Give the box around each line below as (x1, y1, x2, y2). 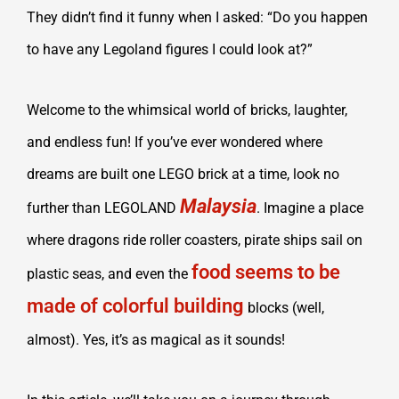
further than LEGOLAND (27, 199, 180, 217)
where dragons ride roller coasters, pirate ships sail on (27, 232, 362, 249)
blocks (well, (244, 299, 324, 317)
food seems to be (191, 261, 340, 284)
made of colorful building (27, 295, 244, 318)
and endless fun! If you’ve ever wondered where (27, 134, 322, 151)
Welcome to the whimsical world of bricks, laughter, (27, 102, 347, 119)
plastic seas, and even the (27, 265, 191, 283)
